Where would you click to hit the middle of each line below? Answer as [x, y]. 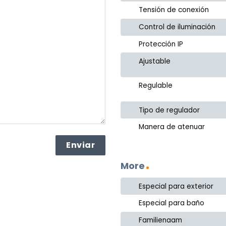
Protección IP [161, 44]
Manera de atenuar [172, 127]
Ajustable [155, 61]
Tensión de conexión [174, 10]
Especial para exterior [176, 186]
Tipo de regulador [169, 110]
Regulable [156, 86]
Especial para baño [172, 203]
